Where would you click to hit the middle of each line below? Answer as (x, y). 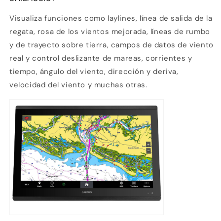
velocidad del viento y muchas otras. (78, 85)
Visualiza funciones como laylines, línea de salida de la (111, 18)
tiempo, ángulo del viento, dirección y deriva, (94, 71)
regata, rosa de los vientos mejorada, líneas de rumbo (110, 31)
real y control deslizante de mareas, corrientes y (101, 58)
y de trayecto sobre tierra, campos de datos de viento (111, 45)
